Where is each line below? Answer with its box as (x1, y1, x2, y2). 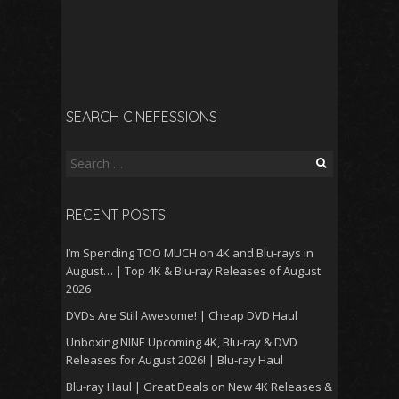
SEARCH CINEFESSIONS (66, 107, 217, 126)
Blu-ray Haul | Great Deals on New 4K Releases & (66, 378, 332, 395)
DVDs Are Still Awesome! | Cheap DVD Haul (66, 306, 297, 323)
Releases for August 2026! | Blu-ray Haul (66, 351, 283, 368)
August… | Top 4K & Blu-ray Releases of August (66, 262, 321, 279)
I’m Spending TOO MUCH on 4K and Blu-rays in (66, 244, 313, 261)
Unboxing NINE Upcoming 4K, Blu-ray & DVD (66, 333, 297, 350)
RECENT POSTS (66, 205, 166, 224)
